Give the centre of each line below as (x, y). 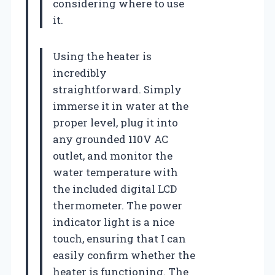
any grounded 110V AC (110, 139)
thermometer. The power (118, 206)
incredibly (80, 73)
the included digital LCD (115, 189)
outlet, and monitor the (113, 156)
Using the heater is (102, 56)
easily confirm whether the (124, 255)
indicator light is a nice (114, 222)
